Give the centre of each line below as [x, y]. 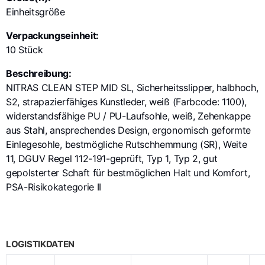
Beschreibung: [39, 73]
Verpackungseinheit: [52, 35]
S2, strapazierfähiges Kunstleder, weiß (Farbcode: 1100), [127, 101]
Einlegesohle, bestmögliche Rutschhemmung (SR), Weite [127, 144]
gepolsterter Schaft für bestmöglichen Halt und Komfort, [128, 172]
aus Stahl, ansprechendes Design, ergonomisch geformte [129, 130]
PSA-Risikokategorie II [54, 187]
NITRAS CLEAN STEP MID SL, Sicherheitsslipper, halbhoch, [132, 87]
